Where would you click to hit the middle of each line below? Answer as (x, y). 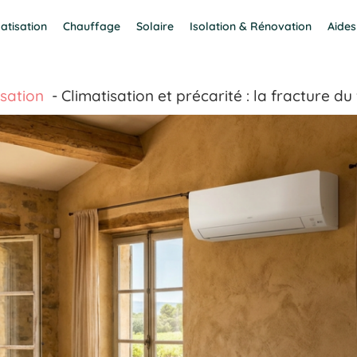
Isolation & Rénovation (251, 26)
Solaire (155, 26)
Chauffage (92, 26)
